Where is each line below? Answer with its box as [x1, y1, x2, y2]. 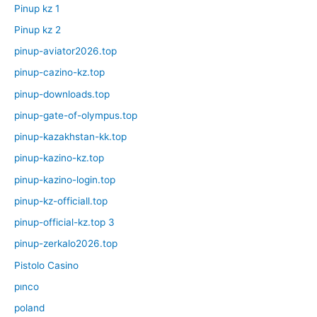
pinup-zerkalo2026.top [14, 238, 117, 250]
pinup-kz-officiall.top [14, 195, 108, 207]
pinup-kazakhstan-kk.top [14, 131, 127, 143]
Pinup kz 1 [14, 2, 59, 14]
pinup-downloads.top [14, 88, 110, 100]
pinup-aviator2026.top [14, 45, 117, 57]
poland [14, 302, 45, 314]
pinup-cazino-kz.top [14, 67, 105, 79]
